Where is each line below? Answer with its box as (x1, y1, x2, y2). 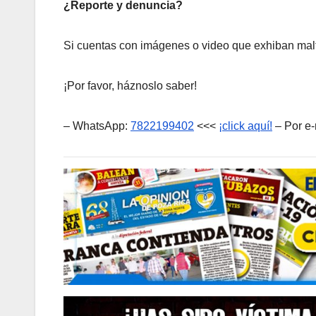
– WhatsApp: (63, 119, 130, 132)
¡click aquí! (219, 119, 272, 132)
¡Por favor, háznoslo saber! (63, 79, 197, 92)
